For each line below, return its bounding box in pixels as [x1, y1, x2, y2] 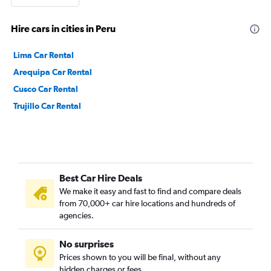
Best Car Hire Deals [59, 172, 142, 183]
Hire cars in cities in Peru [11, 23, 116, 34]
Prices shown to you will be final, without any [59, 252, 221, 262]
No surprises [59, 238, 114, 249]
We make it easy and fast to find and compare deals [59, 186, 241, 196]
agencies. [59, 211, 94, 220]
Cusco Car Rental [13, 84, 78, 94]
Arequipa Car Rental [13, 67, 92, 77]
